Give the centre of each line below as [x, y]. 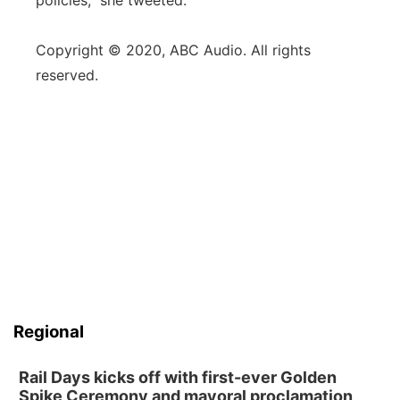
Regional [49, 332]
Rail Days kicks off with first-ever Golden [178, 377]
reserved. [67, 75]
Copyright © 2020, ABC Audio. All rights [173, 50]
